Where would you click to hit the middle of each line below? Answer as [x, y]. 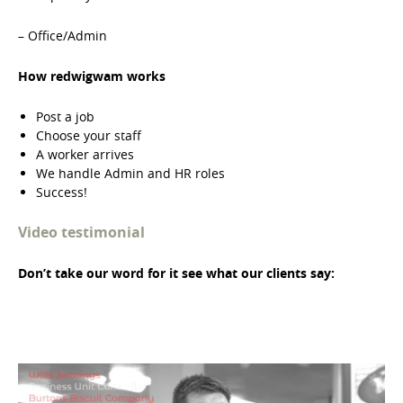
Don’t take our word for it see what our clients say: [176, 273]
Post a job [65, 117]
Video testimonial [81, 233]
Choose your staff [89, 136]
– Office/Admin [63, 36]
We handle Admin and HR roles [130, 174]
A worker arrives [85, 155]
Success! [62, 193]
